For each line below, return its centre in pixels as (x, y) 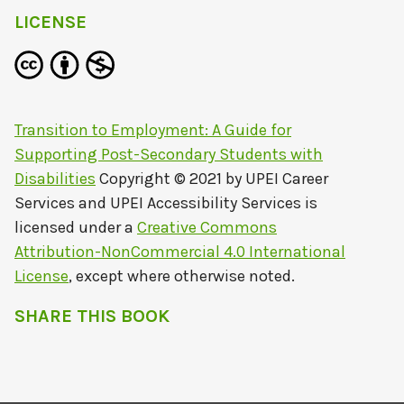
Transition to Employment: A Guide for (153, 130)
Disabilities (55, 179)
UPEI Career (287, 179)
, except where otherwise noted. (182, 276)
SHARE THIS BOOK (92, 317)
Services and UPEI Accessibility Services (158, 203)
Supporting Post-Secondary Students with (169, 155)
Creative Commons (207, 228)
